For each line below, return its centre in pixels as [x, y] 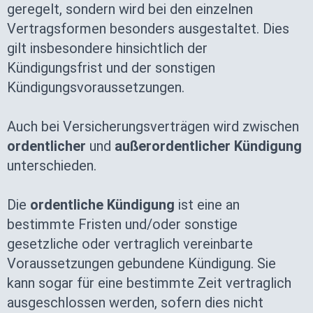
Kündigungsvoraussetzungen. [96, 87]
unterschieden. [52, 166]
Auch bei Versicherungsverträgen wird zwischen [153, 126]
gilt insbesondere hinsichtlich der [107, 48]
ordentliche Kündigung [102, 205]
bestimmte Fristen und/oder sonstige [122, 224]
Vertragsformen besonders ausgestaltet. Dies [148, 29]
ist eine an [207, 205]
